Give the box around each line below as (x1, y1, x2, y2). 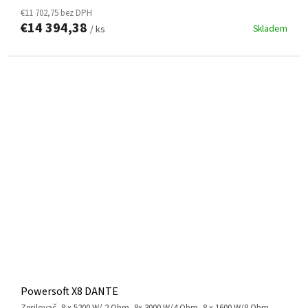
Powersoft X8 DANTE (21, 284, 118, 300)
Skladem (253, 21, 287, 35)
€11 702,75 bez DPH (21, 6, 92, 19)
